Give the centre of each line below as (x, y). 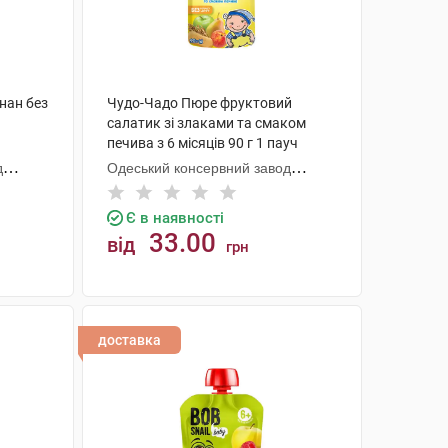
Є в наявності (174, 218)
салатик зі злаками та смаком (206, 123)
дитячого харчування (175, 188)
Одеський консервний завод (198, 168)
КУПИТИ (231, 320)
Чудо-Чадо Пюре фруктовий (199, 103)
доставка (129, 340)
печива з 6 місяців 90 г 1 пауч (202, 143)
